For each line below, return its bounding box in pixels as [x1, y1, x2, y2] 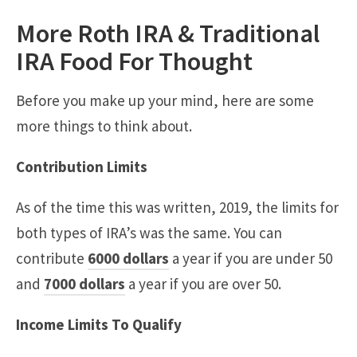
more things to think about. [16, 116, 192, 135]
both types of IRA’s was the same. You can [16, 222, 282, 242]
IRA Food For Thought [16, 44, 253, 77]
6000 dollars [88, 248, 169, 268]
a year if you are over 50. [125, 273, 281, 293]
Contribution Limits [16, 156, 147, 176]
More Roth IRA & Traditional [16, 16, 320, 49]
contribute [16, 248, 88, 268]
